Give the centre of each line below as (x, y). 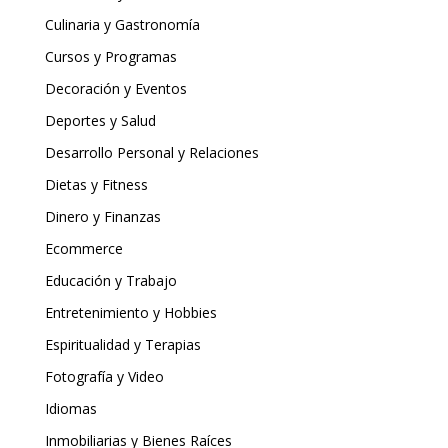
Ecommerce (83, 249)
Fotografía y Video (104, 377)
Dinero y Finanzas (102, 217)
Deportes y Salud (100, 121)
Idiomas (70, 409)
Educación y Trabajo (110, 281)
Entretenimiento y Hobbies (130, 313)
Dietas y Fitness (96, 185)
